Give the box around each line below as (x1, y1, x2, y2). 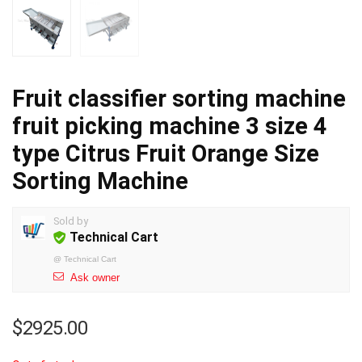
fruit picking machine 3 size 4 (12, 112, 327, 141)
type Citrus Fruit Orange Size (12, 140, 319, 168)
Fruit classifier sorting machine (12, 85, 346, 113)
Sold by (53, 215, 88, 228)
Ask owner (70, 271, 120, 284)
